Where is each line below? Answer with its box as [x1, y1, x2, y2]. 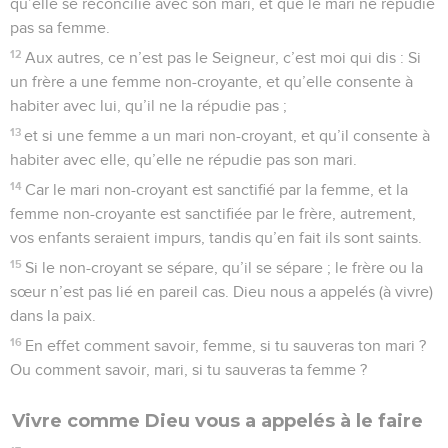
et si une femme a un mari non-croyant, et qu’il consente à [24, 127, 431, 144]
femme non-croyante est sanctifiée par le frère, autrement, [10, 205, 416, 222]
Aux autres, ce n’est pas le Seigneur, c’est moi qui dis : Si [25, 49, 422, 66]
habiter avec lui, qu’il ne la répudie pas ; [10, 97, 287, 114]
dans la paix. [10, 307, 96, 324]
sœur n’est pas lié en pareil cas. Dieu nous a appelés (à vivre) [10, 283, 433, 300]
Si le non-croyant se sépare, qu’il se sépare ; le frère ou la [25, 259, 424, 276]
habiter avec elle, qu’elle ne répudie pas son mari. [10, 151, 357, 168]
